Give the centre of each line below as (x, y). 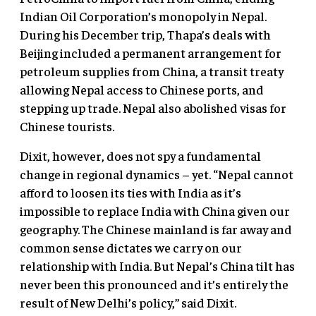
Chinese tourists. (67, 126)
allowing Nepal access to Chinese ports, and (142, 90)
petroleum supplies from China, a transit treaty (152, 71)
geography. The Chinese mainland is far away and (156, 229)
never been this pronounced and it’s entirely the (154, 284)
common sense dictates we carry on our (131, 248)
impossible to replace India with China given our (155, 211)
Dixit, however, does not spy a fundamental (140, 156)
